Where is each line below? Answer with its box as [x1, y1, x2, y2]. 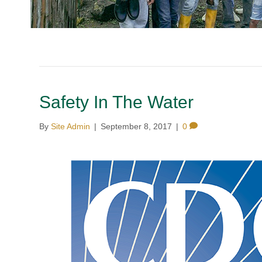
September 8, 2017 [101, 122, 173, 131]
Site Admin [51, 122, 91, 131]
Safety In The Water [39, 92, 194, 112]
